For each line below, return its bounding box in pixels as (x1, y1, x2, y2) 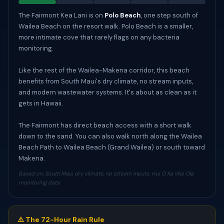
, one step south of (141, 11, 198, 19)
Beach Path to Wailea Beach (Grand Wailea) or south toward (18, 143, 205, 151)
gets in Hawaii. (18, 99, 63, 107)
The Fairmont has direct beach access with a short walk (18, 121, 191, 129)
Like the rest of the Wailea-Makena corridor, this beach (18, 66, 189, 74)
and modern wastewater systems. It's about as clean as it (18, 88, 196, 96)
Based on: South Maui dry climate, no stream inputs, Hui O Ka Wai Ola (18, 170, 193, 177)
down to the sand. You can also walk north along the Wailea (18, 132, 202, 140)
